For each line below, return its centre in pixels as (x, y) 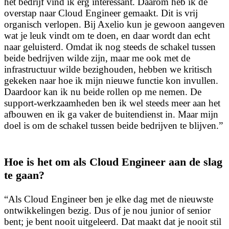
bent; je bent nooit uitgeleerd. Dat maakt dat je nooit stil (113, 221)
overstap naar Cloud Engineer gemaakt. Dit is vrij (101, 13)
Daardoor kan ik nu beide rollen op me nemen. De (103, 91)
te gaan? (24, 175)
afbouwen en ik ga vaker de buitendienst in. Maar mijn (111, 114)
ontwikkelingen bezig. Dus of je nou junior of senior (107, 210)
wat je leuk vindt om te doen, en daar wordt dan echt (107, 35)
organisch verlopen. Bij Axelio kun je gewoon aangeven (114, 24)
